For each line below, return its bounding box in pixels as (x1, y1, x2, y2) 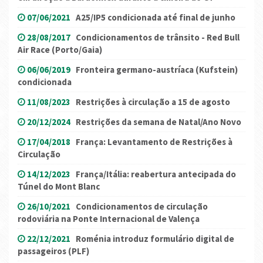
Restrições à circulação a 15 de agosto (76, 96, 230, 108)
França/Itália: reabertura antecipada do (76, 168, 236, 180)
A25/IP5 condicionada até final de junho (76, 12, 235, 23)
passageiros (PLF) (18, 245, 89, 257)
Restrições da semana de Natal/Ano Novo (76, 116, 241, 128)
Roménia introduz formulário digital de (76, 233, 234, 245)
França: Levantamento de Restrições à (76, 136, 232, 148)
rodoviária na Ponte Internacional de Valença (18, 213, 200, 225)
